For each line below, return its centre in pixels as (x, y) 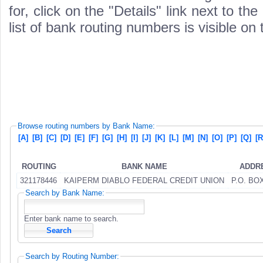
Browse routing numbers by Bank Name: (86, 126)
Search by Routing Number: (72, 257)
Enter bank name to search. (71, 219)
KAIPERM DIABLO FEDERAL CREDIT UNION (144, 180)
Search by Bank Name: (65, 193)
